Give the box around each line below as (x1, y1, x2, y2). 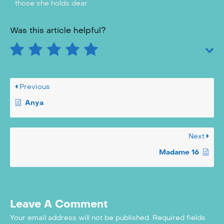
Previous (17, 82, 50, 91)
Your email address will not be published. (10, 213, 150, 222)
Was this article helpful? (10, 25, 106, 35)
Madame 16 (159, 148, 199, 157)
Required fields (152, 213, 205, 222)
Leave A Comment (10, 197, 108, 211)
